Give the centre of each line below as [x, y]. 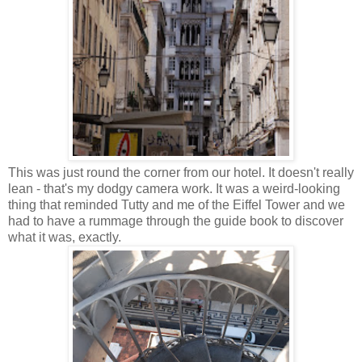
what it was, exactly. [65, 237]
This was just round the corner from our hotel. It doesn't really [181, 172]
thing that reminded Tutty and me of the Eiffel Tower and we [177, 204]
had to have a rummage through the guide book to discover [176, 221]
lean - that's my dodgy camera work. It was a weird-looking [174, 188]
